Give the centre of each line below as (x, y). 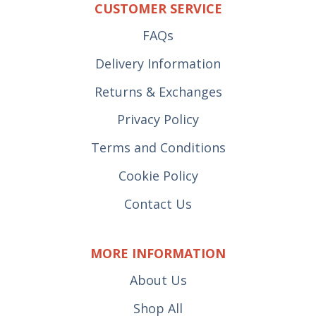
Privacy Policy (158, 120)
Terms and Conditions (158, 148)
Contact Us (158, 203)
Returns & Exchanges (158, 91)
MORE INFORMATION (158, 254)
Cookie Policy (158, 175)
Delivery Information (158, 63)
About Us (158, 280)
